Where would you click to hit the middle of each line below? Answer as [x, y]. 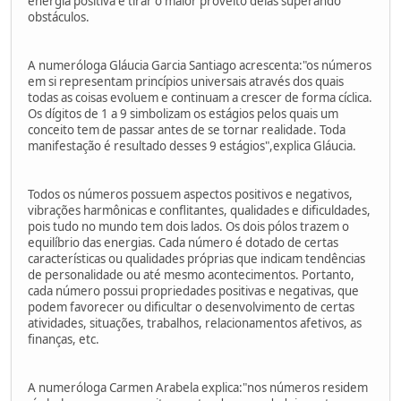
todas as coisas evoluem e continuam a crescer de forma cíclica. [200, 97]
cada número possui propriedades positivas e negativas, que [193, 290]
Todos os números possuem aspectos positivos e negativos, [190, 194]
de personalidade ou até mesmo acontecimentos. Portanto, [191, 274]
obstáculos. [59, 17]
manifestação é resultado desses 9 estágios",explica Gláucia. [192, 145]
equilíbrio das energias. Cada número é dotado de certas [183, 242]
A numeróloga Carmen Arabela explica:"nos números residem [198, 387]
